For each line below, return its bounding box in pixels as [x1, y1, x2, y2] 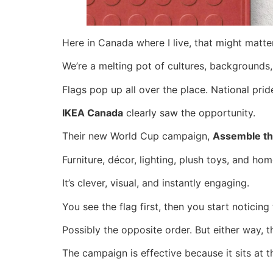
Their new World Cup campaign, [62, 130, 213, 143]
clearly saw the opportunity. [123, 106, 255, 119]
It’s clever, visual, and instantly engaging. [62, 177, 249, 190]
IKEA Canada [62, 106, 123, 119]
